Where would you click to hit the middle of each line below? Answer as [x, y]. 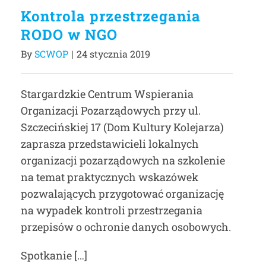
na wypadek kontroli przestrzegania [112, 210]
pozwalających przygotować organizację [122, 194]
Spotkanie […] [54, 255]
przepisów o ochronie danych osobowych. [126, 227]
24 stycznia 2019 [113, 54]
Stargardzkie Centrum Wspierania [107, 94]
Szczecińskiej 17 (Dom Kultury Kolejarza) [122, 127]
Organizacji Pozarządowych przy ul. [111, 110]
